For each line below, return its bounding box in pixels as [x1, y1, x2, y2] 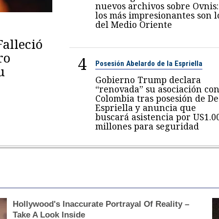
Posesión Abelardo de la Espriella [95, 59, 202, 68]
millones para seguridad [95, 120, 199, 132]
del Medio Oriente [95, 19, 172, 31]
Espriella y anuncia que [95, 102, 196, 114]
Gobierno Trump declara [95, 74, 201, 86]
